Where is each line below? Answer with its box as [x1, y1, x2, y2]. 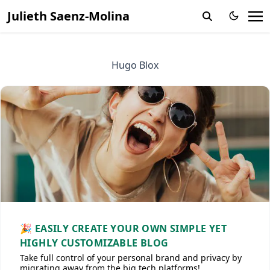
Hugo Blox [111, 58, 159, 72]
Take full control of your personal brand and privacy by [20, 252, 242, 263]
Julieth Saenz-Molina [7, 8, 130, 24]
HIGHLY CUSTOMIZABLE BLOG [20, 236, 169, 250]
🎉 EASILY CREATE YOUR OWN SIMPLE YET [20, 222, 227, 235]
